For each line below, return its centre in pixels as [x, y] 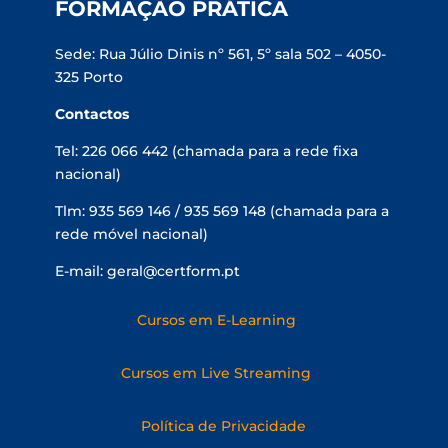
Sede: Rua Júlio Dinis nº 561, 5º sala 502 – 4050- [220, 54]
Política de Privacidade [224, 426]
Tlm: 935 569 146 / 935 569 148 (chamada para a [221, 211]
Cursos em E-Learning [216, 320]
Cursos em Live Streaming [216, 373]
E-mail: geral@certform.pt [147, 271]
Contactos [91, 114]
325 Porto [88, 77]
